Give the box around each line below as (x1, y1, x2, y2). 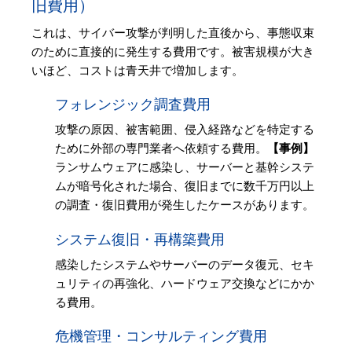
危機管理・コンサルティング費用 (55, 328, 267, 345)
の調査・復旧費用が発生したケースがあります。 (55, 198, 314, 213)
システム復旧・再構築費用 (55, 231, 225, 247)
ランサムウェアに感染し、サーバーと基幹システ (55, 160, 314, 175)
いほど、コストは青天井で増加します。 (31, 63, 244, 78)
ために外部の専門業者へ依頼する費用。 (55, 141, 267, 156)
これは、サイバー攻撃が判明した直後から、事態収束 (31, 25, 314, 40)
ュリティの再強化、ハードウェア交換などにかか (55, 276, 314, 291)
